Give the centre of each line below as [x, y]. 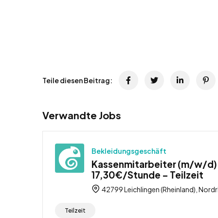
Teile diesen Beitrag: [77, 81]
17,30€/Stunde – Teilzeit [147, 175]
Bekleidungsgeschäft [129, 151]
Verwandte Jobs [82, 115]
